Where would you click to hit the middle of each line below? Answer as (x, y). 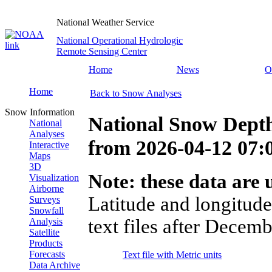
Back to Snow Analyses (136, 93)
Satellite (44, 232)
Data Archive (55, 265)
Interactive (49, 145)
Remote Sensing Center (102, 51)
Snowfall (46, 210)
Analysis (46, 221)
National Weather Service (105, 22)
